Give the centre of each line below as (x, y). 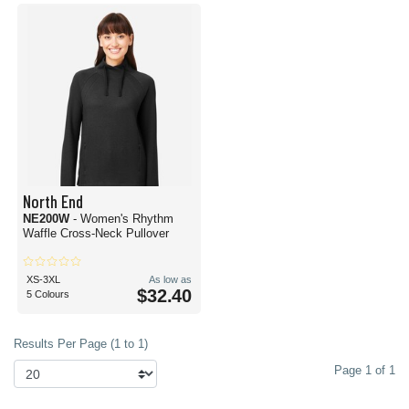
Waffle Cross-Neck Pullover (96, 233)
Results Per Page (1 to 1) (81, 344)
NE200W (48, 219)
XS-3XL (43, 279)
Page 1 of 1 (365, 370)
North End (53, 201)
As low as (170, 279)
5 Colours (48, 294)
